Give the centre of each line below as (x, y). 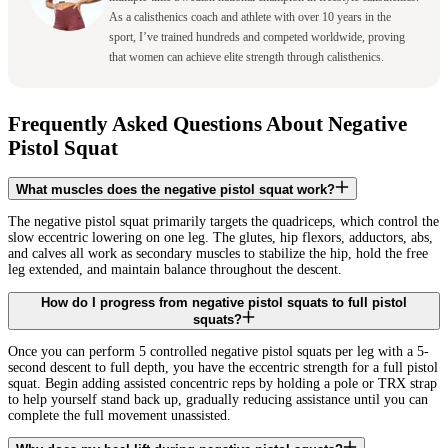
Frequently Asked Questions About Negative (207, 124)
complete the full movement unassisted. (119, 415)
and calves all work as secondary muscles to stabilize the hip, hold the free (218, 254)
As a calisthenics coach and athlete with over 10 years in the (249, 17)
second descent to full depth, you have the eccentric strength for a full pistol (223, 367)
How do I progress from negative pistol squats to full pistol (224, 302)
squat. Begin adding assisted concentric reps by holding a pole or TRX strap (222, 383)
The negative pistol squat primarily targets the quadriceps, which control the (223, 222)
